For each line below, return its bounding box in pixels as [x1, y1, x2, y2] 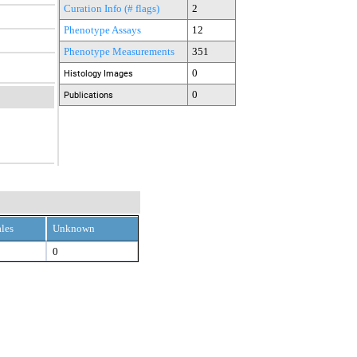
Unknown [53, 222, 95, 234]
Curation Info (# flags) [64, 2, 159, 14]
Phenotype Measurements [64, 45, 175, 57]
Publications [64, 89, 113, 100]
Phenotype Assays [64, 23, 141, 36]
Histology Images [64, 68, 133, 79]
